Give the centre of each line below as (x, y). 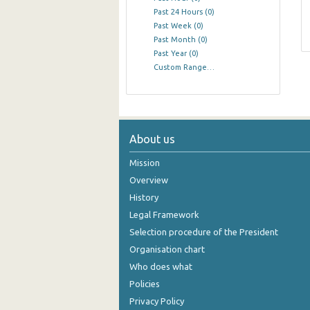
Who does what (161, 266)
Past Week (173, 26)
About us (152, 139)
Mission (145, 162)
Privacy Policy (157, 301)
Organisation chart (167, 249)
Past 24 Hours (179, 12)
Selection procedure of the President (204, 231)
